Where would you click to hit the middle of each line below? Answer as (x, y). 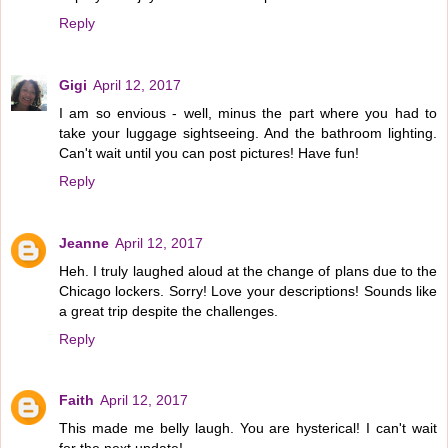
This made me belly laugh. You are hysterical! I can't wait (248, 428)
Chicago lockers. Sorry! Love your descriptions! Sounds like (248, 290)
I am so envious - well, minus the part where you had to (248, 112)
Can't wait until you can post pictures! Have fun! (209, 152)
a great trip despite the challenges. (168, 310)
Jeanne (84, 242)
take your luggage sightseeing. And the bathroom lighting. (248, 132)
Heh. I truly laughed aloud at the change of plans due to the (248, 270)
